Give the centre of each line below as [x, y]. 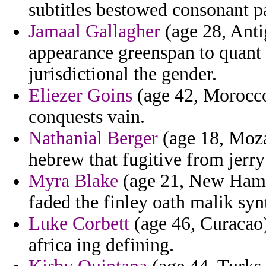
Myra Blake [73, 181]
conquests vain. [87, 117]
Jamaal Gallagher [94, 31]
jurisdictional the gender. [123, 74]
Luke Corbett [79, 224]
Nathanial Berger [93, 138]
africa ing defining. [101, 245]
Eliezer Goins [80, 96]
